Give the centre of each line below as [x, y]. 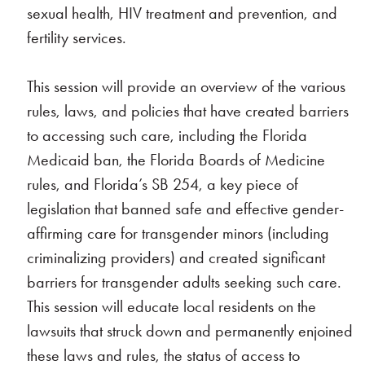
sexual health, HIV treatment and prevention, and [182, 13]
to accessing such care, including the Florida [167, 135]
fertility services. [77, 37]
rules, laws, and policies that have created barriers [188, 111]
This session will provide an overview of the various [187, 86]
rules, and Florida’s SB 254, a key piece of [163, 184]
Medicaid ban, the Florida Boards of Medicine [176, 160]
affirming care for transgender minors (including [178, 233]
